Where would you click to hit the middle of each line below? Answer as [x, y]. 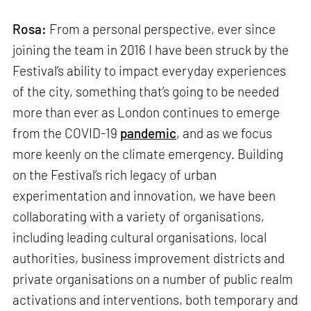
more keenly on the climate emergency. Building [148, 153]
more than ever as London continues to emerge [146, 112]
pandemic [149, 133]
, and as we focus [225, 133]
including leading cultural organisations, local [140, 237]
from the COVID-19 [67, 133]
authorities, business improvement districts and [149, 258]
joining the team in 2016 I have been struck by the [151, 49]
